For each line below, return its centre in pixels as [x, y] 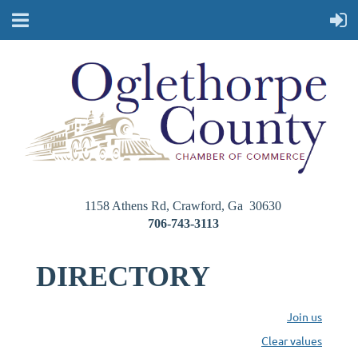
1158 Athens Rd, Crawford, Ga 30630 [183, 206]
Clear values [292, 341]
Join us [304, 317]
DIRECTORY [123, 277]
